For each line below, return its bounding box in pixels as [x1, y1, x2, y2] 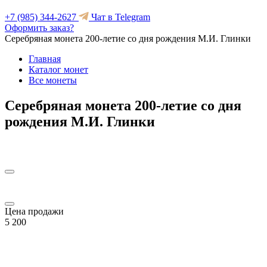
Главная [29, 54, 61, 64]
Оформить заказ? [5, 23, 74, 33]
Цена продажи [5, 206, 64, 216]
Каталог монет [29, 64, 88, 74]
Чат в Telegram [89, 12, 150, 22]
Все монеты [29, 75, 77, 85]
